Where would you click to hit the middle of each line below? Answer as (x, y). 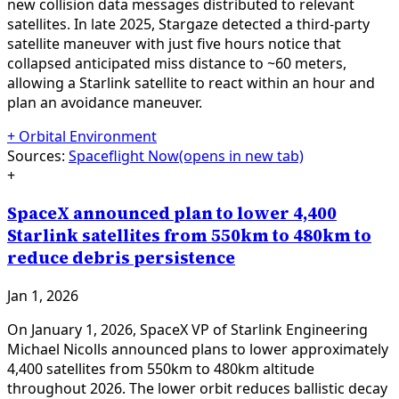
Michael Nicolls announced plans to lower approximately (198, 349)
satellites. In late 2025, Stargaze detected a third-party (188, 24)
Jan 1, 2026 (43, 295)
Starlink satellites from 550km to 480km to (189, 236)
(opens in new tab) (241, 156)
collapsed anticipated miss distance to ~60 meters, (177, 64)
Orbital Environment (88, 137)
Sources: (36, 156)
